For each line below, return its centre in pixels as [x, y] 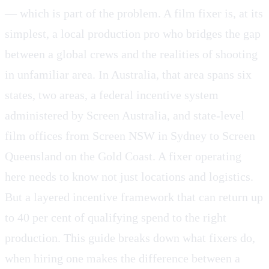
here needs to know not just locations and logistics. [129, 176]
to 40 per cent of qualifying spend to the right [116, 217]
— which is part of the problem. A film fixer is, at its [134, 13]
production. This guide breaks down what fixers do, [130, 237]
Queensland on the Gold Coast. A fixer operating [123, 156]
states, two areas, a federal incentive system [112, 95]
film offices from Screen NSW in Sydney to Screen [130, 135]
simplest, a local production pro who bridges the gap [133, 33]
